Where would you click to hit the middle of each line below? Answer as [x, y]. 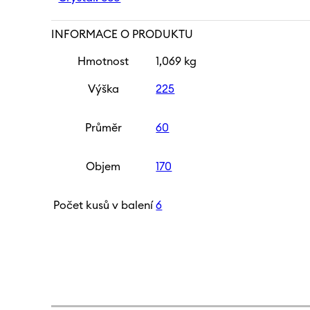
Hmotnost [103, 61]
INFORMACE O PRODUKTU [122, 34]
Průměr [103, 128]
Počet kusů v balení [103, 205]
